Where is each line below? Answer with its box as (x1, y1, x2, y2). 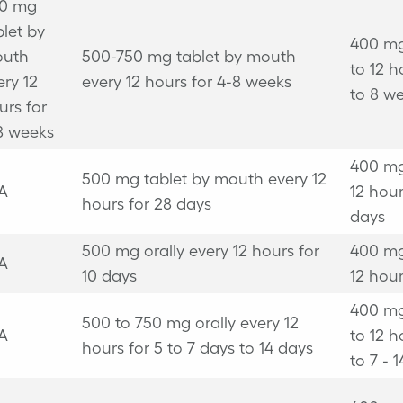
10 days (81, 266, 137, 285)
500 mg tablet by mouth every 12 (81, 169, 327, 188)
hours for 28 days (81, 194, 211, 213)
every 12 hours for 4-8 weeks (81, 72, 291, 91)
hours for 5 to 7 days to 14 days (81, 338, 313, 357)
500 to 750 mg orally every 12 (81, 313, 299, 332)
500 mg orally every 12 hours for (81, 241, 319, 260)
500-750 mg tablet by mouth (81, 47, 296, 66)
